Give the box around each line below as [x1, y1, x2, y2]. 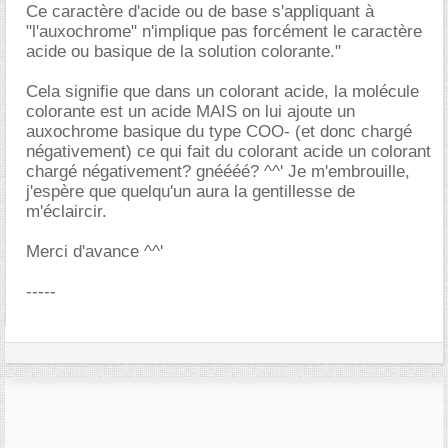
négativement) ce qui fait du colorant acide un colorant [26, 142, 431, 161]
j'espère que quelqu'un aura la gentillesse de [26, 182, 355, 201]
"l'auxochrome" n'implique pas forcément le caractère [26, 22, 422, 41]
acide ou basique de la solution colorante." [26, 42, 341, 61]
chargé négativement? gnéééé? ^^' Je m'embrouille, [26, 162, 410, 181]
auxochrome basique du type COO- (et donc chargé [26, 122, 412, 141]
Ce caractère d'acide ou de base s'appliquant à [26, 2, 374, 21]
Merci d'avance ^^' [26, 242, 163, 261]
